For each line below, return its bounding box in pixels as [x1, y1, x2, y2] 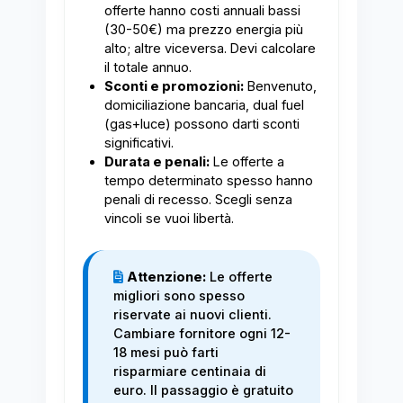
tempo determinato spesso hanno [103, 173, 313, 190]
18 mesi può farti [112, 345, 219, 362]
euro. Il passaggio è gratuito [112, 382, 293, 399]
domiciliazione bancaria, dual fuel [103, 97, 304, 114]
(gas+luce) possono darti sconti [103, 116, 300, 133]
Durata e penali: [103, 154, 210, 171]
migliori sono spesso [112, 288, 245, 305]
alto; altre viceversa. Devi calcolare [103, 40, 316, 58]
